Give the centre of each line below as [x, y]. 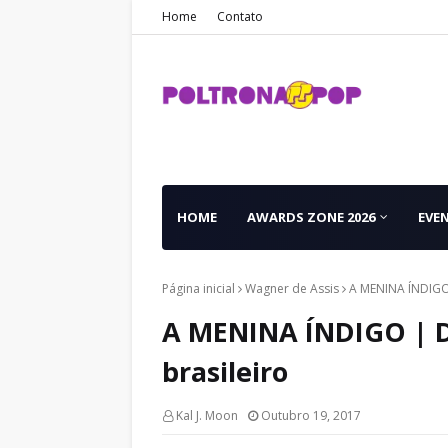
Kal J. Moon [207, 415]
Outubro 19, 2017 [311, 415]
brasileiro [225, 371]
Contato [240, 16]
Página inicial [198, 288]
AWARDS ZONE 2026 [311, 217]
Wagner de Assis [292, 288]
